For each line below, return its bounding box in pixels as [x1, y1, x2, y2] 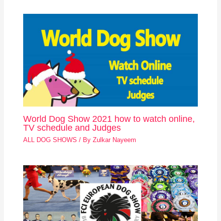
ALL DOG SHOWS [23, 136, 77, 144]
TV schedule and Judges [23, 122, 121, 133]
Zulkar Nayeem [93, 136, 137, 144]
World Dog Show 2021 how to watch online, [23, 113, 195, 124]
